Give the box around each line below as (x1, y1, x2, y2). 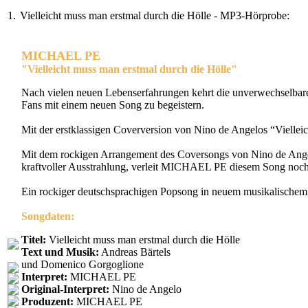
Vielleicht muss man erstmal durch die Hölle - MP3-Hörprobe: (20, 10, 289, 22)
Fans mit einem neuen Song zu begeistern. (21, 99, 204, 111)
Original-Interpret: (21, 283, 112, 296)
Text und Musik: (21, 246, 99, 258)
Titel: (21, 234, 46, 246)
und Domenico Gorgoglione (21, 258, 144, 271)
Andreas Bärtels (99, 246, 170, 258)
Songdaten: (21, 210, 74, 223)
